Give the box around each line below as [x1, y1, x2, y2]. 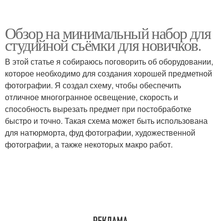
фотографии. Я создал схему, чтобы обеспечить [5, 79, 181, 91]
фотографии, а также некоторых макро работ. [5, 139, 173, 150]
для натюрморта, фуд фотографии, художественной [5, 127, 195, 138]
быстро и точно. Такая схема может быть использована [5, 115, 208, 126]
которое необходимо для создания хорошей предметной [5, 68, 212, 79]
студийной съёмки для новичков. [5, 34, 201, 55]
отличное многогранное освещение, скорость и [5, 91, 178, 103]
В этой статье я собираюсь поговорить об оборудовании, [5, 56, 213, 67]
